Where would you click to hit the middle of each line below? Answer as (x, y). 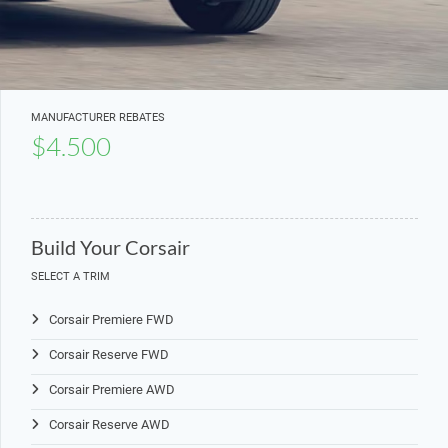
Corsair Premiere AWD (112, 389)
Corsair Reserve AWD (109, 424)
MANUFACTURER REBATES (98, 117)
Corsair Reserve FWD (109, 354)
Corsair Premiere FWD (111, 319)
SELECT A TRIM (70, 276)
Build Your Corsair (110, 247)
